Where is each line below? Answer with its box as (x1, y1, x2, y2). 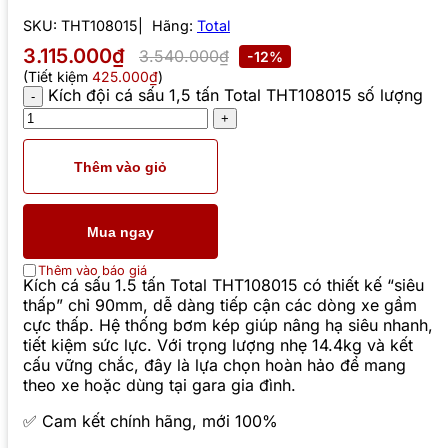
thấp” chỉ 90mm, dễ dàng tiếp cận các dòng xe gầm (23, 295, 417, 316)
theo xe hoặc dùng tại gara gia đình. (23, 375, 296, 396)
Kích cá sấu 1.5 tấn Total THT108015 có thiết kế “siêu (23, 275, 424, 296)
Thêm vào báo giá (38, 263, 147, 279)
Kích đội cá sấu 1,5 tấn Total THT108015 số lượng (48, 85, 423, 106)
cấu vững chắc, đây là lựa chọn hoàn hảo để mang (23, 355, 406, 376)
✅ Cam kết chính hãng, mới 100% (23, 411, 278, 432)
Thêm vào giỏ (73, 158, 167, 175)
